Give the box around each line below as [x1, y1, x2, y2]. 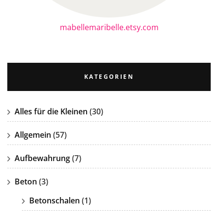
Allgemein [15, 129, 51, 141]
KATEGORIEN [84, 73, 134, 81]
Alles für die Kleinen [15, 106, 88, 117]
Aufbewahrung [15, 153, 70, 164]
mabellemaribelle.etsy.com [59, 22, 159, 33]
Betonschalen [29, 195, 80, 206]
